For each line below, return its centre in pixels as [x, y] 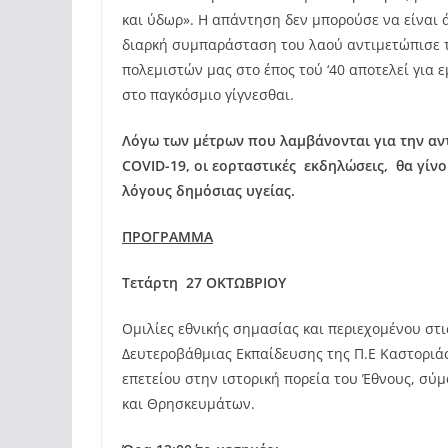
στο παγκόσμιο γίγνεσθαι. [208, 95]
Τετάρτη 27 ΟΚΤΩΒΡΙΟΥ [204, 283]
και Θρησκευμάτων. [188, 404]
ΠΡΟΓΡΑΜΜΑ [167, 237]
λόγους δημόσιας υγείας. [208, 191]
